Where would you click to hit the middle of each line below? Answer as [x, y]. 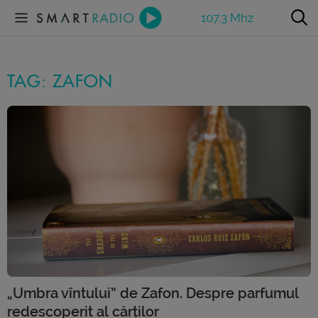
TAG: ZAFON [60, 82]
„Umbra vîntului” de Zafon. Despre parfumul [153, 293]
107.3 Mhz [227, 17]
